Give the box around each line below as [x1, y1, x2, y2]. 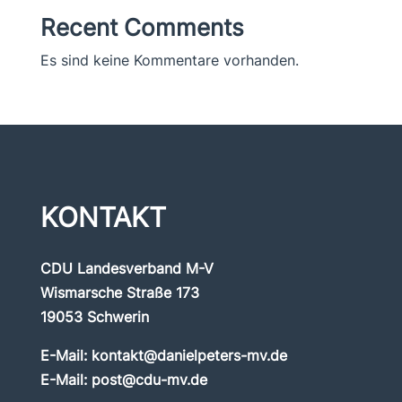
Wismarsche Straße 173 [39, 284, 199, 301]
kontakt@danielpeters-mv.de [91, 346, 287, 364]
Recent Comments [39, 13, 244, 41]
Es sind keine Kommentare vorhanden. [39, 51, 299, 69]
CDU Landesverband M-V [39, 259, 214, 277]
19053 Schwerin [39, 308, 149, 326]
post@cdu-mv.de [91, 371, 207, 389]
